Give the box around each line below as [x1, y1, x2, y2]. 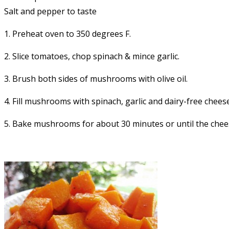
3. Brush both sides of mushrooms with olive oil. [4, 73, 188, 84]
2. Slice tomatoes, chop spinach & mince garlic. [4, 50, 179, 62]
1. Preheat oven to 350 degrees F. [4, 28, 131, 39]
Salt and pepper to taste [4, 5, 97, 17]
